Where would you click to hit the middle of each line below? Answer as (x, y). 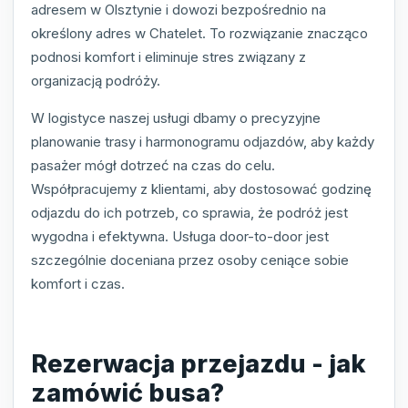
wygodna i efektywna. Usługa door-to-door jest (180, 236)
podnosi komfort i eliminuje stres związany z (168, 56)
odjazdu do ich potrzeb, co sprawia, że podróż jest (189, 212)
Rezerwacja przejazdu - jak (199, 364)
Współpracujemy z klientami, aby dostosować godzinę (201, 189)
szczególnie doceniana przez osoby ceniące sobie (190, 260)
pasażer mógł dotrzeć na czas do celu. (153, 165)
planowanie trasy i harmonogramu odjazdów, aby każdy (203, 141)
